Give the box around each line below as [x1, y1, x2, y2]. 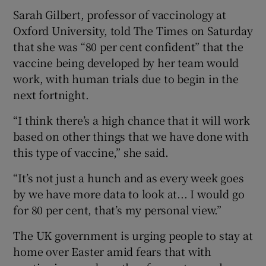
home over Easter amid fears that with [13, 243, 212, 259]
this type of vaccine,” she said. [13, 144, 169, 160]
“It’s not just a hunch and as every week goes [13, 169, 244, 185]
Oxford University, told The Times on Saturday [13, 22, 253, 38]
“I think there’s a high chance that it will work [13, 112, 250, 128]
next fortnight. [13, 86, 89, 102]
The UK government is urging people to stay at [13, 227, 253, 243]
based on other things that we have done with [13, 128, 249, 144]
